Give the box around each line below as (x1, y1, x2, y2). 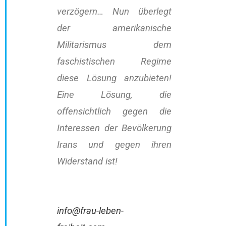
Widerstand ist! (57, 156, 118, 167)
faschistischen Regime (57, 56, 172, 68)
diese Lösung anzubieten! (57, 73, 172, 84)
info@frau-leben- (57, 205, 124, 217)
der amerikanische (57, 23, 172, 34)
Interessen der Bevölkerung (57, 123, 172, 134)
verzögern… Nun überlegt (57, 6, 172, 18)
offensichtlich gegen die (57, 106, 172, 118)
